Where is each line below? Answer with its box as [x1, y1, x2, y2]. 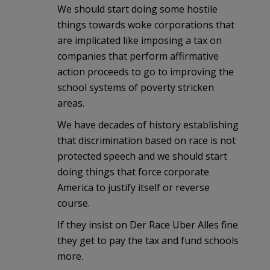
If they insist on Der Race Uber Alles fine [57, 218, 238, 232]
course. [57, 196, 90, 210]
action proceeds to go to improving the [57, 65, 234, 79]
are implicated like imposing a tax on [57, 34, 222, 48]
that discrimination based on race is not [57, 134, 236, 148]
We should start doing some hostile [57, 2, 218, 16]
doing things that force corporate [57, 165, 209, 179]
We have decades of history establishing [57, 118, 239, 132]
